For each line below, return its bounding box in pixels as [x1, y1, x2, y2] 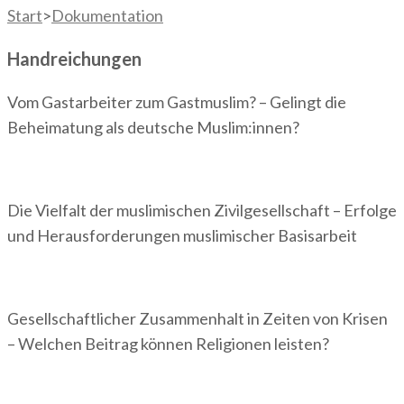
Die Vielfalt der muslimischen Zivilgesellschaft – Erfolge [7, 199, 397, 220]
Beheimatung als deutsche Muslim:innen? [7, 116, 299, 137]
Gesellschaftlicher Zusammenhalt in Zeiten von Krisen [7, 308, 388, 328]
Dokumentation [51, 5, 163, 25]
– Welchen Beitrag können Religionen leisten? [7, 333, 329, 353]
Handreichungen [7, 47, 142, 69]
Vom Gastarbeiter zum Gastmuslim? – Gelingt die [7, 91, 346, 112]
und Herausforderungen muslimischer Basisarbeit [7, 225, 357, 245]
